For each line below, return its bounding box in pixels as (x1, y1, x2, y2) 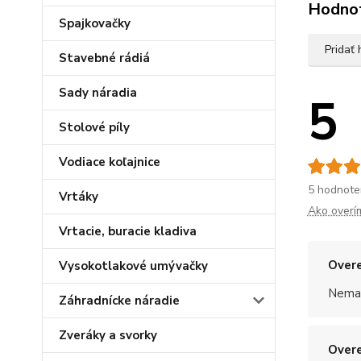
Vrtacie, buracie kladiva (59, 223, 197, 239)
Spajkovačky (59, 15, 131, 31)
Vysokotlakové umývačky (59, 258, 208, 274)
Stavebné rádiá (59, 50, 150, 66)
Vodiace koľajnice (59, 154, 160, 170)
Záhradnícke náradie (59, 293, 180, 309)
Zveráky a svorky (59, 327, 157, 343)
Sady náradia (59, 85, 137, 101)
